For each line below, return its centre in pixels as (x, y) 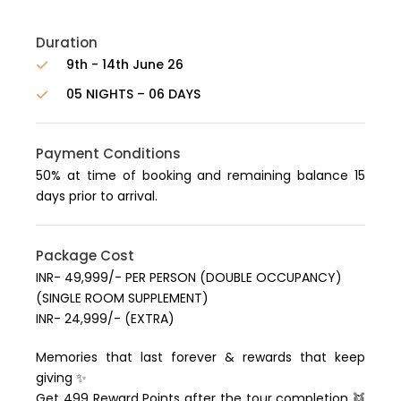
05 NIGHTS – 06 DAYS (133, 94)
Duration (67, 43)
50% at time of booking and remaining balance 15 (200, 176)
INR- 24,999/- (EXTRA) (105, 319)
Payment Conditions (108, 154)
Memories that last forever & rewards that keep (200, 358)
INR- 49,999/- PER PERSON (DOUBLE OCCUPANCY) (189, 278)
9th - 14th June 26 (125, 65)
